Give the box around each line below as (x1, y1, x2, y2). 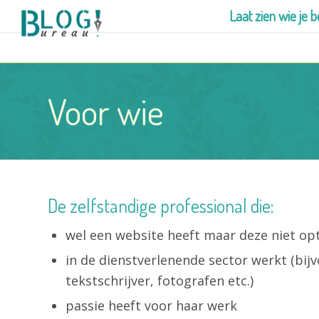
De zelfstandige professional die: (48, 194, 274, 217)
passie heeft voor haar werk (66, 297, 237, 314)
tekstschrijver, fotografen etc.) (66, 272, 253, 289)
